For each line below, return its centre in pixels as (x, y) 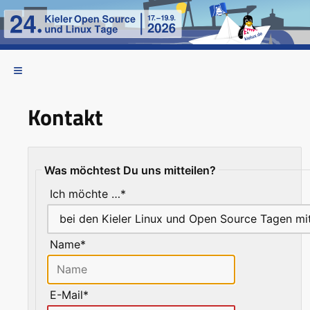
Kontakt (65, 117)
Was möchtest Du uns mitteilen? (130, 170)
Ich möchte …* (88, 193)
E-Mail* (69, 294)
